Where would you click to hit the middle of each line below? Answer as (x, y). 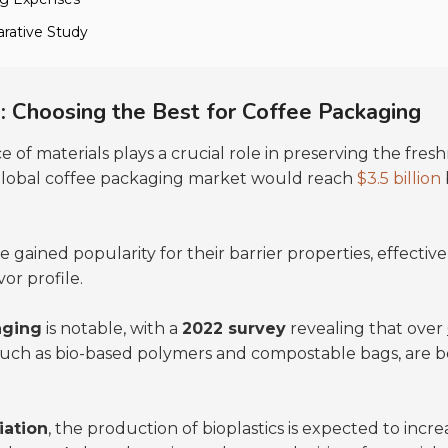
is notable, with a (112, 328)
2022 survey (234, 328)
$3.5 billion (399, 178)
